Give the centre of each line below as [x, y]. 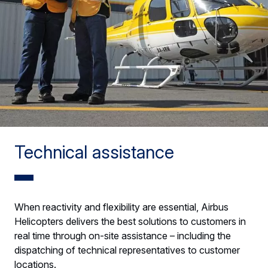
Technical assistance [94, 152]
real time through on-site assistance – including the [123, 236]
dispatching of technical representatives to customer [127, 250]
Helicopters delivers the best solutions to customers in [130, 222]
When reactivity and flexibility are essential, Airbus [121, 207]
